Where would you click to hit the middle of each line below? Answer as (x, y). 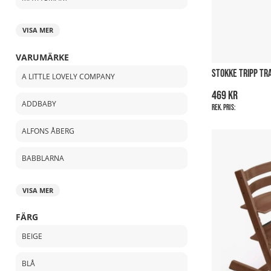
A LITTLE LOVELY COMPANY (68, 76)
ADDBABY (39, 103)
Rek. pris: (224, 108)
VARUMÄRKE (42, 57)
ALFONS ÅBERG (48, 131)
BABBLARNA (43, 158)
